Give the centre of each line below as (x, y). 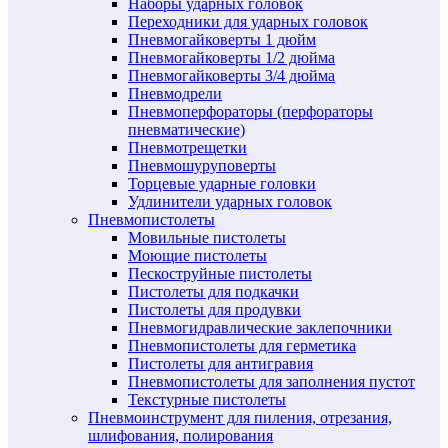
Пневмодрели (175, 93)
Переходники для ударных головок (248, 21)
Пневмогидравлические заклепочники (260, 327)
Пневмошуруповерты (202, 165)
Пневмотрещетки (187, 147)
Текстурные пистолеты (207, 399)
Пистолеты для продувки (214, 309)
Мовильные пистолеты (207, 237)
